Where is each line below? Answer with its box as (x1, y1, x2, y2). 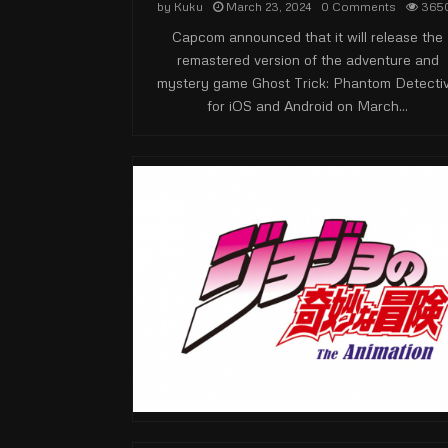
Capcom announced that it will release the (172, 28, 443, 45)
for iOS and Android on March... (207, 97, 408, 114)
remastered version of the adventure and (176, 51, 439, 68)
